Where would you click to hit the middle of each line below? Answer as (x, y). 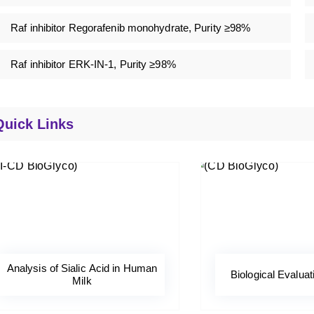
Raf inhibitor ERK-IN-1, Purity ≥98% (93, 64)
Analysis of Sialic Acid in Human (82, 268)
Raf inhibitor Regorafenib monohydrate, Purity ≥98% (131, 28)
